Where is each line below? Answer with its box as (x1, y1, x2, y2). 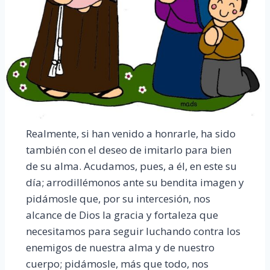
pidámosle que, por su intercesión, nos (25, 191, 210, 206)
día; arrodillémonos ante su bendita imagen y (25, 175, 244, 189)
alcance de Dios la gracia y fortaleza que (25, 207, 218, 222)
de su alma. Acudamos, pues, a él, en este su (25, 159, 237, 173)
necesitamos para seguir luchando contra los (25, 224, 240, 238)
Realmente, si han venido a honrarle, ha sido (25, 126, 236, 140)
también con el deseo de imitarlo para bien (25, 142, 231, 157)
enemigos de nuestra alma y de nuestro (25, 240, 215, 254)
